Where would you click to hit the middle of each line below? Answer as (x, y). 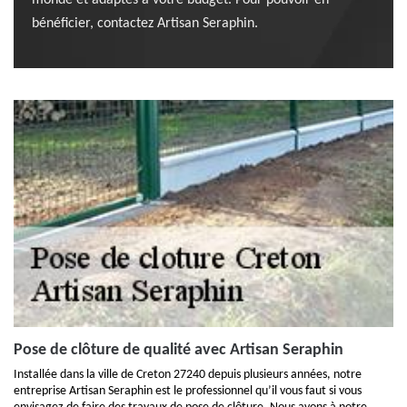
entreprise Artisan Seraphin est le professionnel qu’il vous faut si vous (188, 391)
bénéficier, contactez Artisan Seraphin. (145, 24)
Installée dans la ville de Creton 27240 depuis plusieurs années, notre (188, 375)
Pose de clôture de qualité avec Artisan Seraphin (179, 350)
